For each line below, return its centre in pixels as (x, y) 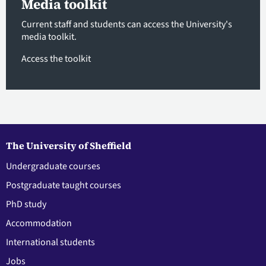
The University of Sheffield (69, 146)
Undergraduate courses (53, 167)
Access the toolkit (56, 58)
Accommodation (39, 224)
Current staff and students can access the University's (126, 24)
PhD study (26, 205)
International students (50, 243)
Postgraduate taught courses (64, 186)
